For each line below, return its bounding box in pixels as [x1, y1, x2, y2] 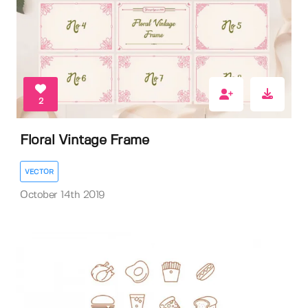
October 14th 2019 [20, 190, 105, 201]
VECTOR [25, 168, 54, 176]
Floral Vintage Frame [20, 133, 148, 147]
